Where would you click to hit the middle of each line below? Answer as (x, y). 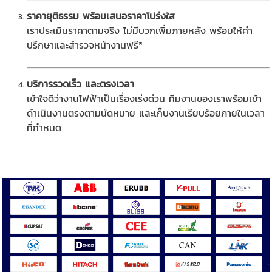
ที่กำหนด (44, 128)
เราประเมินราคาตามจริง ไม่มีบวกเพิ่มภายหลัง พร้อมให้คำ (140, 30)
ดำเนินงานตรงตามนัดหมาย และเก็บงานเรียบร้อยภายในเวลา (146, 113)
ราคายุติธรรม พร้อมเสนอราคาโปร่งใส (101, 15)
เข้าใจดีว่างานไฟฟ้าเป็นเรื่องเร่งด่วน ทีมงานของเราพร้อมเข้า (144, 99)
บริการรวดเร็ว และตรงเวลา (81, 84)
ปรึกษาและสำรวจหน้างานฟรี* (85, 45)
